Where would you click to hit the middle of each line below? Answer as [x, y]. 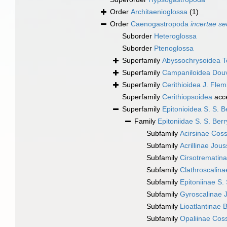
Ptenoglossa [174, 48]
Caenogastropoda [161, 24]
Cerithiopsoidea [187, 97]
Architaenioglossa [159, 12]
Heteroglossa [175, 36]
